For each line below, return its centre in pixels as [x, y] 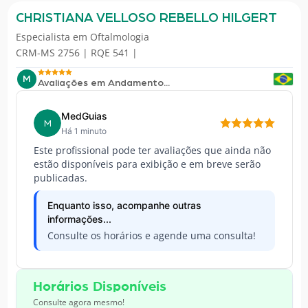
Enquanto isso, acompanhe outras [124, 206]
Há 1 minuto [84, 131]
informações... [79, 219]
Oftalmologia [119, 37]
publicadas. [60, 178]
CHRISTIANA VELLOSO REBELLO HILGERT [146, 19]
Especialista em [53, 37]
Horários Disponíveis [99, 287]
